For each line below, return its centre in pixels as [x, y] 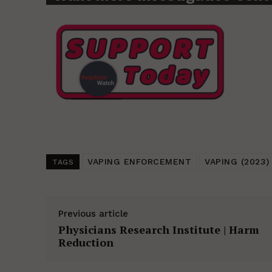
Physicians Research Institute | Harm [159, 230]
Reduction [86, 243]
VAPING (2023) [237, 162]
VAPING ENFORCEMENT [139, 162]
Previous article [93, 214]
